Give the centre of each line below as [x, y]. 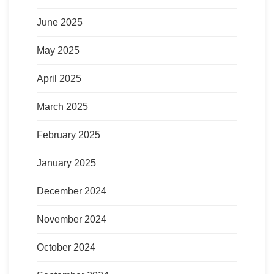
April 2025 [59, 78]
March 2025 [62, 106]
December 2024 [72, 191]
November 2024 [72, 219]
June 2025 [60, 22]
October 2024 [66, 247]
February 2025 [68, 135]
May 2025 [58, 50]
